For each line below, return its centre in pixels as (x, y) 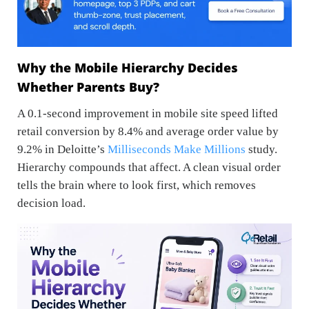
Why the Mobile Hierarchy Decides (128, 68)
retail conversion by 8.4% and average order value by (148, 132)
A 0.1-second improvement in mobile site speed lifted (148, 114)
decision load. (51, 203)
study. (261, 150)
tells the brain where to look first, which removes (137, 186)
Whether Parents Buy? (88, 87)
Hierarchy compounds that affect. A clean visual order (149, 168)
